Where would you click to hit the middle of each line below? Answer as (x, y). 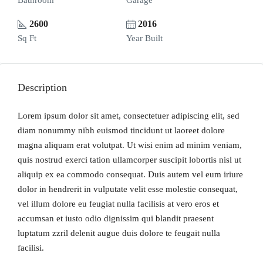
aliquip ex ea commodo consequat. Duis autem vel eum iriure (130, 174)
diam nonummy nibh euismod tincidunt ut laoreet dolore (121, 130)
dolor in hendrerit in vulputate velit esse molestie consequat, (128, 189)
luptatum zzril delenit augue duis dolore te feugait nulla (119, 233)
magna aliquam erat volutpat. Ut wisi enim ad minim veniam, (130, 145)
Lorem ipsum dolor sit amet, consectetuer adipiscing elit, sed (129, 116)
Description (42, 87)
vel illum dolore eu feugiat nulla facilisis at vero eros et (118, 204)
